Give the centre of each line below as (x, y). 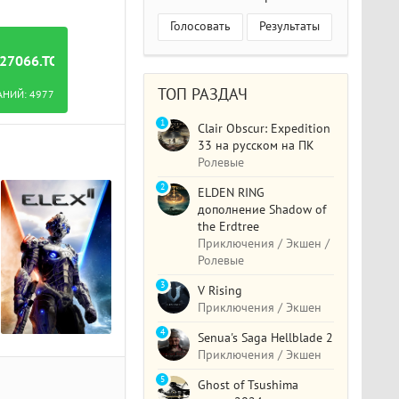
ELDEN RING (232, 192)
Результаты (290, 26)
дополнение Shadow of (262, 209)
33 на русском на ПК (256, 145)
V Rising (220, 290)
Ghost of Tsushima (248, 385)
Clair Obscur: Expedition (265, 128)
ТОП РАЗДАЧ (203, 94)
